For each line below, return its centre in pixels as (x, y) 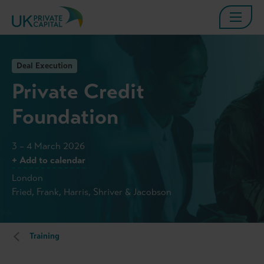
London (27, 178)
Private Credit (78, 92)
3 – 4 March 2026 (48, 146)
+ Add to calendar (49, 160)
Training (44, 236)
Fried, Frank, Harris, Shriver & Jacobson (92, 192)
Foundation (65, 117)
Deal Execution (44, 66)
